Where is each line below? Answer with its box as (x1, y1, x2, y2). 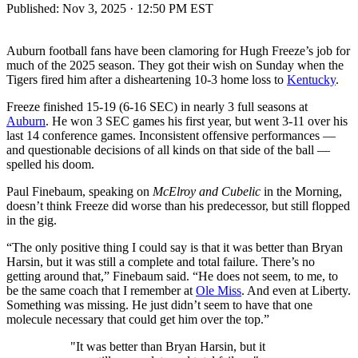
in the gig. (6, 213, 57, 227)
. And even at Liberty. (241, 283, 351, 297)
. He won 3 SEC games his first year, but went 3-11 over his (46, 113, 348, 128)
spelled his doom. (6, 157, 94, 171)
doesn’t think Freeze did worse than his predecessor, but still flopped (6, 198, 350, 213)
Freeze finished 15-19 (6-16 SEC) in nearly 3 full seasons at (6, 99, 308, 113)
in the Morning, (261, 184, 342, 198)
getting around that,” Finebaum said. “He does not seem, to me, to (6, 268, 338, 283)
